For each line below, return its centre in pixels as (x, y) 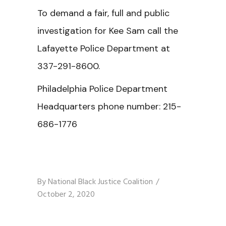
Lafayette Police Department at (104, 48)
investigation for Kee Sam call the (108, 31)
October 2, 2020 (66, 195)
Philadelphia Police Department (102, 89)
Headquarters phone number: (100, 106)
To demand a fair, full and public (103, 13)
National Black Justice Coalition (100, 182)
